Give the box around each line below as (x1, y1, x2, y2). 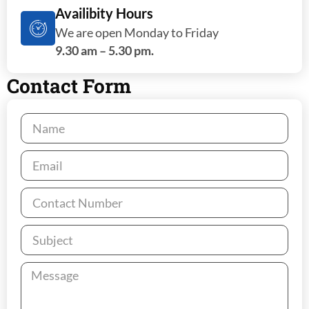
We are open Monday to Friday (55, 25, 219, 41)
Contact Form (7, 73, 131, 99)
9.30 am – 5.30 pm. (55, 43, 154, 59)
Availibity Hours (55, 5, 153, 22)
